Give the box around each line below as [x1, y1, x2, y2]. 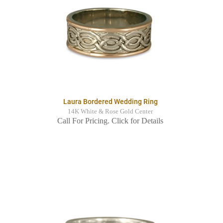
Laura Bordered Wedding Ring [63, 98, 158, 106]
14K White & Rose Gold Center [68, 108, 153, 115]
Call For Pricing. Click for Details [57, 116, 163, 125]
